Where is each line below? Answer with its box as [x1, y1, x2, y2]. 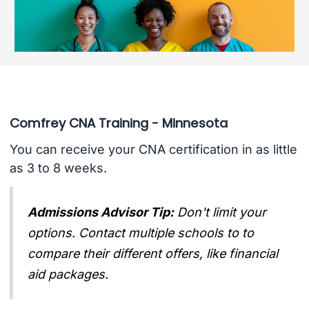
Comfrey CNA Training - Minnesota [9, 114, 228, 132]
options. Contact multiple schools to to [28, 225, 255, 240]
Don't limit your [177, 204, 267, 219]
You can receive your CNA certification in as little [9, 142, 297, 157]
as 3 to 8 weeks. [9, 161, 107, 176]
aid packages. [28, 266, 109, 281]
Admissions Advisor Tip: [28, 204, 175, 219]
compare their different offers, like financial [28, 246, 279, 261]
